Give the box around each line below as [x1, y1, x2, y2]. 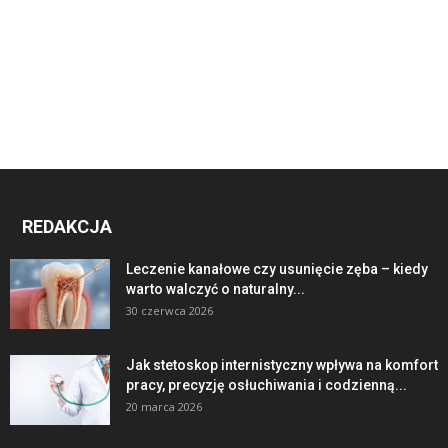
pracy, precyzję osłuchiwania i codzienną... [126, 377, 407, 394]
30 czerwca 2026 [126, 303, 213, 319]
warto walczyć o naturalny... [126, 281, 305, 298]
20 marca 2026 [126, 399, 202, 415]
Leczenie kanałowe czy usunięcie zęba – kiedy [126, 261, 428, 278]
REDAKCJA [22, 216, 112, 238]
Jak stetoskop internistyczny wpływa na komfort [126, 357, 438, 374]
